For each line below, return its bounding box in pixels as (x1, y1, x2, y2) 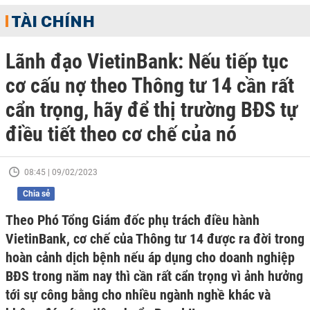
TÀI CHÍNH (11, 10, 95, 31)
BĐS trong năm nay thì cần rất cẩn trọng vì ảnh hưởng (6, 268, 303, 284)
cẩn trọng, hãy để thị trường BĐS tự (6, 98, 298, 122)
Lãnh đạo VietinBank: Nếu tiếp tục (6, 49, 289, 73)
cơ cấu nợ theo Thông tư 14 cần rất (6, 73, 294, 98)
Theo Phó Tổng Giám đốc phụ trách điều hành (6, 212, 259, 228)
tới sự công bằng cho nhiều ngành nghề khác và (6, 286, 271, 303)
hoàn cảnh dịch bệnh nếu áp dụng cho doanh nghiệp (6, 249, 295, 266)
